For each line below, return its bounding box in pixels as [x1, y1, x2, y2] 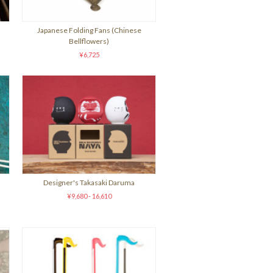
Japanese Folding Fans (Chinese [37, 26, 141, 35]
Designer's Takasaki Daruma [43, 178, 135, 187]
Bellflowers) [69, 37, 109, 46]
